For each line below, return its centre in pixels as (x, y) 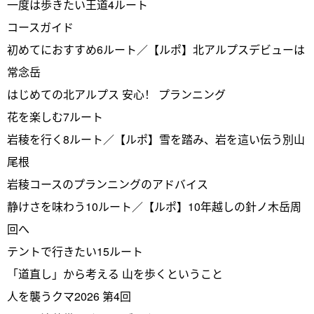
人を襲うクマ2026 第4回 (69, 296)
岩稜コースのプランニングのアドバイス (108, 184)
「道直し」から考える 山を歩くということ (115, 273)
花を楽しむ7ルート (55, 116)
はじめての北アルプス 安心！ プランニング (116, 94)
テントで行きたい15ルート (75, 251)
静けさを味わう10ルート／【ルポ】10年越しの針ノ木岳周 (154, 206)
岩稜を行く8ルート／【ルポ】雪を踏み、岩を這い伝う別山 (156, 139)
